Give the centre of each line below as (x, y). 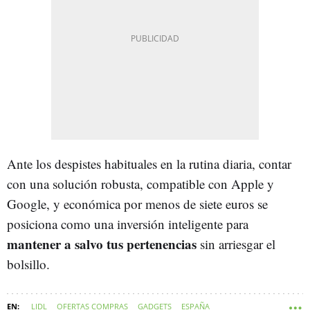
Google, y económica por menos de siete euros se (137, 203)
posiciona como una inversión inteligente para (128, 224)
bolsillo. (28, 264)
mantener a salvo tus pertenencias (102, 244)
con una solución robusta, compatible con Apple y (140, 183)
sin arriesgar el (236, 244)
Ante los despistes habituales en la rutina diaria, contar (149, 163)
